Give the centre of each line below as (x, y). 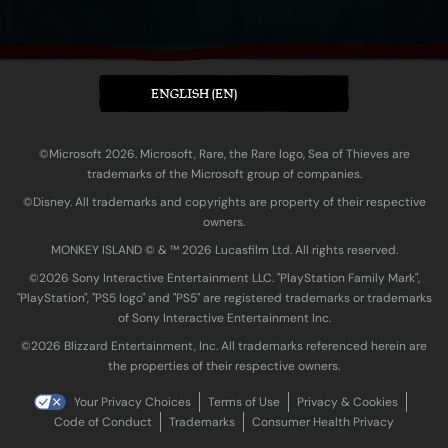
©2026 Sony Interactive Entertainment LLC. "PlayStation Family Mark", (224, 277)
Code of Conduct (103, 421)
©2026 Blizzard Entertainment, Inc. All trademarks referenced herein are (224, 345)
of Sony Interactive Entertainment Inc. (224, 317)
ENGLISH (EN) (194, 93)
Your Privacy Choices (132, 401)
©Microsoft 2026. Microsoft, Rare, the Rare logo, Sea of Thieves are (224, 153)
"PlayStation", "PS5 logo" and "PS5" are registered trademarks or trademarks (224, 297)
